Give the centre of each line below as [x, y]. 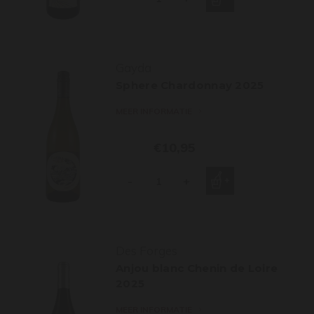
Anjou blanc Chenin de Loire [197, 268]
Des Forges [146, 251]
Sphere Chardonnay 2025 [190, 85]
